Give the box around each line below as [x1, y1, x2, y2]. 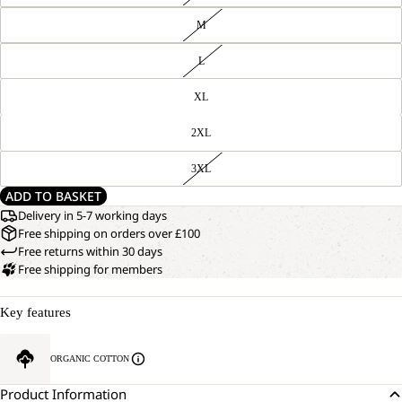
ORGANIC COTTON [50, 354, 129, 363]
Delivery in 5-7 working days [18, 207, 167, 223]
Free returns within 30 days [18, 243, 162, 259]
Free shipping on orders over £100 [18, 225, 200, 241]
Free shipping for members [18, 261, 162, 277]
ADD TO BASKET [5, 188, 101, 205]
